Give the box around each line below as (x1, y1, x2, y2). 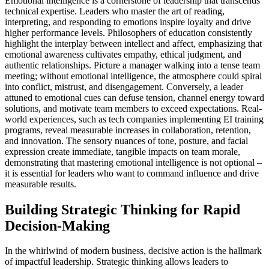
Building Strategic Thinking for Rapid (5, 201, 240, 217)
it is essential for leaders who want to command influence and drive (5, 168, 259, 178)
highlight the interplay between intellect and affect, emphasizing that (5, 38, 262, 49)
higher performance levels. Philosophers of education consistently (5, 27, 252, 38)
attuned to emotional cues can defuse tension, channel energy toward (5, 92, 264, 103)
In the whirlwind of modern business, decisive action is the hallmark (5, 246, 262, 256)
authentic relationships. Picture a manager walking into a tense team (5, 59, 260, 70)
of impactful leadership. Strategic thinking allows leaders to (5, 256, 228, 267)
